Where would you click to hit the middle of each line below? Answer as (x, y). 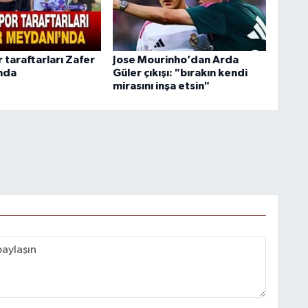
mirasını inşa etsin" (161, 86)
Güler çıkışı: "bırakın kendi (180, 73)
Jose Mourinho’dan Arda (175, 59)
